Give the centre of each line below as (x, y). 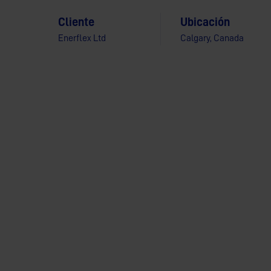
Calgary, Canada (212, 38)
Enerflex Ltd (82, 38)
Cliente (76, 22)
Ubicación (205, 22)
